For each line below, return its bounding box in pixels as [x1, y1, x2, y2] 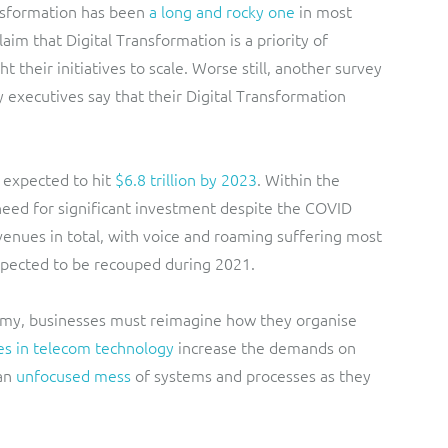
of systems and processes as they [131, 364, 371, 386]
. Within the [257, 168, 340, 190]
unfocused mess [16, 364, 131, 386]
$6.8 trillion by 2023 [115, 168, 257, 190]
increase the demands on [174, 336, 356, 358]
